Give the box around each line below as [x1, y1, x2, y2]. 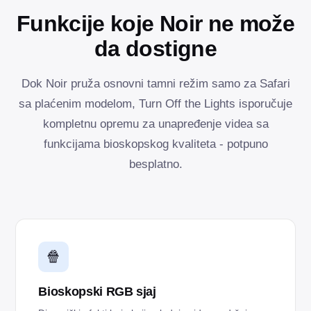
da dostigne [94, 35, 217, 61]
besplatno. [128, 157, 183, 171]
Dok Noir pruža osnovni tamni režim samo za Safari [21, 76, 290, 90]
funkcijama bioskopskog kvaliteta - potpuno [43, 137, 268, 151]
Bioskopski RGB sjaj [38, 284, 156, 299]
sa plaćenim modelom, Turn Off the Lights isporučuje [19, 96, 292, 110]
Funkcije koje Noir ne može [16, 10, 295, 36]
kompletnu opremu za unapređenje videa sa [42, 117, 269, 131]
